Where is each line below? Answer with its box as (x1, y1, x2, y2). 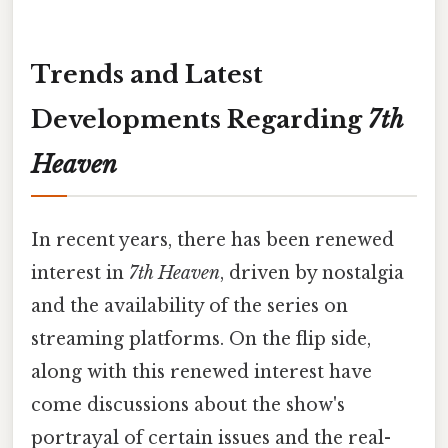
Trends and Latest (31, 60, 263, 90)
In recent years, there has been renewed (31, 228, 394, 251)
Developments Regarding (31, 105, 368, 135)
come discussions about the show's (31, 393, 345, 416)
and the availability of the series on (31, 294, 348, 317)
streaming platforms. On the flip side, (31, 327, 371, 350)
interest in (31, 261, 129, 284)
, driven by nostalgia (220, 261, 404, 284)
